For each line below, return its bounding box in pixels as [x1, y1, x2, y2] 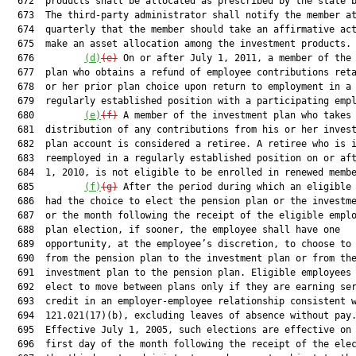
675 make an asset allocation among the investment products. [6, 38, 351, 49]
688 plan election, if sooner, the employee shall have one [6, 224, 340, 235]
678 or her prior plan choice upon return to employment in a [6, 81, 351, 92]
